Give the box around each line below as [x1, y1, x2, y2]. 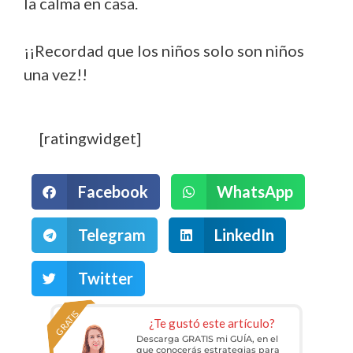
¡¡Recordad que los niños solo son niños [24, 40, 304, 60]
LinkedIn [214, 225, 274, 245]
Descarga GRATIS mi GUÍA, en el [136, 333, 278, 344]
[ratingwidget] [39, 128, 141, 147]
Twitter [77, 269, 133, 288]
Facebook [77, 182, 148, 202]
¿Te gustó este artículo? [149, 315, 275, 330]
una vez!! [24, 64, 87, 84]
